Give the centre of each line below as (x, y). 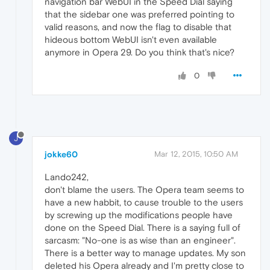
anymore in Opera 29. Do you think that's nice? (140, 52)
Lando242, (67, 177)
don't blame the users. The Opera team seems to (144, 190)
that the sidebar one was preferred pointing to (140, 14)
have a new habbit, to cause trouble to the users (144, 202)
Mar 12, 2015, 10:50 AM (196, 154)
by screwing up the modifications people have (139, 215)
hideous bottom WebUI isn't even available (131, 39)
